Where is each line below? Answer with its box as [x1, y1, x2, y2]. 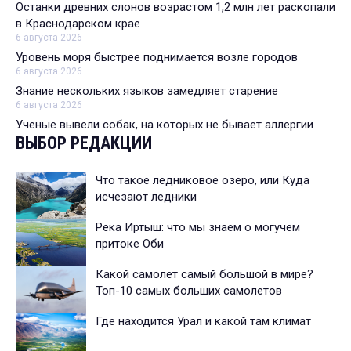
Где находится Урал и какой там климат [96, 314, 311, 329]
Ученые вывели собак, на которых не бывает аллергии [16, 118, 313, 132]
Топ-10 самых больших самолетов [96, 284, 282, 299]
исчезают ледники [96, 190, 197, 204]
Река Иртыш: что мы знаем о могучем [96, 220, 300, 235]
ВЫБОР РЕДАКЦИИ [16, 133, 152, 154]
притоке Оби [96, 237, 164, 251]
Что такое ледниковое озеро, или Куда [96, 173, 309, 188]
